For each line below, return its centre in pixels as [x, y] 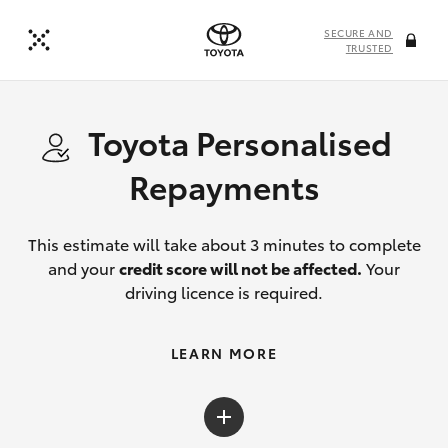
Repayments [224, 185]
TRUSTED [369, 47]
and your [83, 267]
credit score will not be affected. [240, 267]
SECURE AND [358, 32]
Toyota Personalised [240, 141]
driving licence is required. [224, 291]
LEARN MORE [224, 353]
